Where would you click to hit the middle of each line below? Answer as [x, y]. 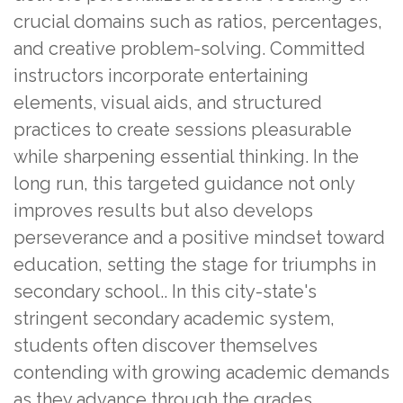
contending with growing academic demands [201, 372]
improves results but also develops [163, 210]
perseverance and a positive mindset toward [199, 237]
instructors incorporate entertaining [161, 75]
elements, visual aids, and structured [168, 102]
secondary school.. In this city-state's [165, 291]
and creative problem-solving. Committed [189, 48]
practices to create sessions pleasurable [183, 129]
